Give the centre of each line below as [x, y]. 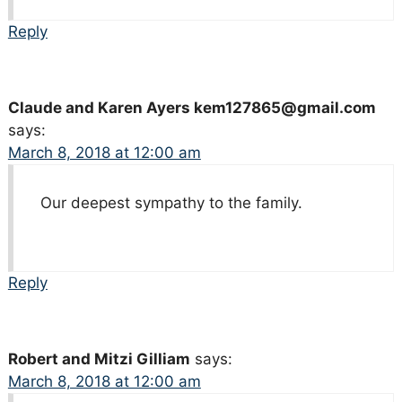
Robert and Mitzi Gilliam [99, 359]
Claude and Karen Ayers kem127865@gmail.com [192, 108]
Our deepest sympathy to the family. [171, 203]
